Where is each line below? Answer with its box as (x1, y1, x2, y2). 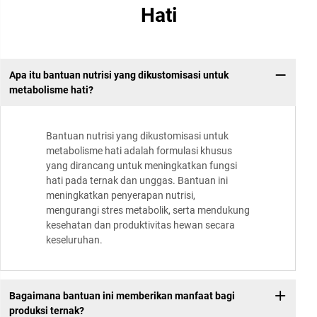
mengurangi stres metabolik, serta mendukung (46, 204, 250, 217)
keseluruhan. (46, 234, 103, 246)
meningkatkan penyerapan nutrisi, (46, 190, 195, 202)
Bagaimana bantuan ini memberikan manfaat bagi (8, 289, 235, 301)
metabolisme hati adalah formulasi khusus (46, 145, 232, 157)
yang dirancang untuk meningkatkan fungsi (46, 160, 237, 172)
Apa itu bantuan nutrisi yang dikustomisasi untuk (8, 69, 229, 81)
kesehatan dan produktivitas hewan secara (46, 219, 235, 231)
